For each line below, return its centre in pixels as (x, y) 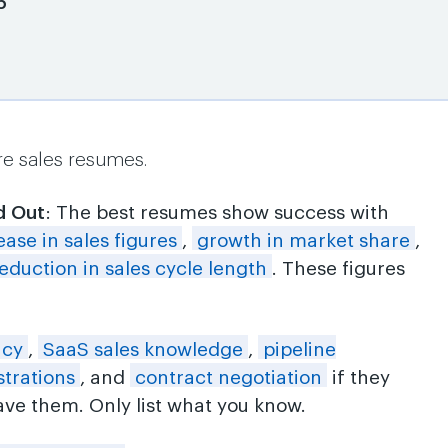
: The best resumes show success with (217, 212)
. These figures (339, 268)
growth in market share (304, 240)
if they (359, 377)
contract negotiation (229, 377)
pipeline (300, 349)
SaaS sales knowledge (143, 349)
